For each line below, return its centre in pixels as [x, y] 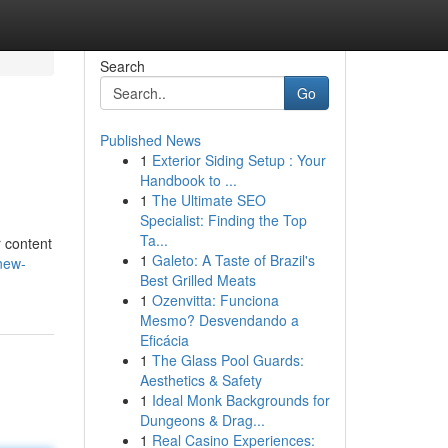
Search [122, 66]
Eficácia [164, 340]
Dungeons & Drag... [202, 420]
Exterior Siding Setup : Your [238, 160]
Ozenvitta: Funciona [215, 300]
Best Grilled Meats [197, 280]
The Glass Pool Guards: [227, 360]
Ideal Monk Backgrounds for [240, 400]
